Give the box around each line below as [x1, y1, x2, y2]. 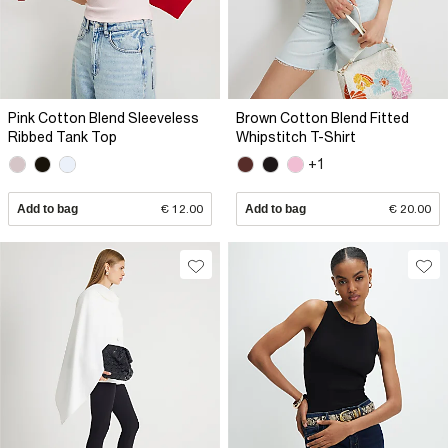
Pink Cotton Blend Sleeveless [8, 110, 199, 127]
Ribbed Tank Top [8, 129, 117, 146]
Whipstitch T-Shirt [236, 129, 356, 146]
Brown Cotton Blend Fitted [236, 110, 409, 127]
